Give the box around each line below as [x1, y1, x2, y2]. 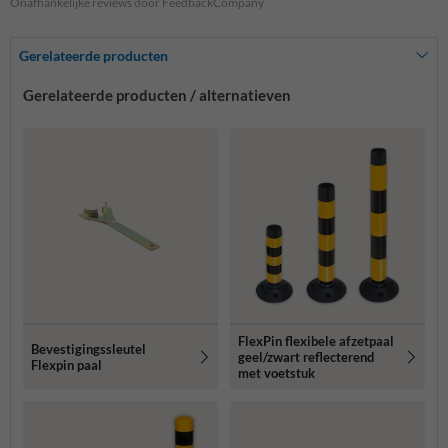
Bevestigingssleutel [31, 340, 146, 357]
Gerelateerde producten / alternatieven [23, 85, 291, 104]
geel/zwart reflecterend [238, 348, 374, 365]
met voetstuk [238, 364, 315, 381]
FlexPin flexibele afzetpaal [238, 332, 394, 349]
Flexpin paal [31, 356, 102, 373]
